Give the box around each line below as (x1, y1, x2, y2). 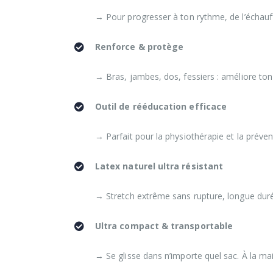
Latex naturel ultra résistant (95, 160, 224, 172)
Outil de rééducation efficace (95, 100, 227, 112)
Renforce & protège (95, 40, 184, 52)
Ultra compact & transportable (95, 219, 233, 232)
